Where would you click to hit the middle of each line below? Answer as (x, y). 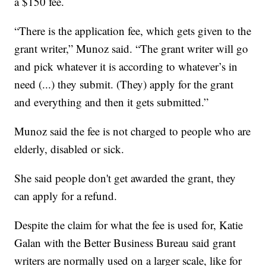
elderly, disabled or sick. (69, 148)
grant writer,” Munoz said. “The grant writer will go (132, 48)
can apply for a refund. (66, 195)
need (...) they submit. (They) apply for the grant (124, 84)
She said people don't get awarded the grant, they (125, 178)
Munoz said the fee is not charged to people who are (133, 131)
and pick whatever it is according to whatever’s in (126, 66)
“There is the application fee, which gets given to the (133, 30)
